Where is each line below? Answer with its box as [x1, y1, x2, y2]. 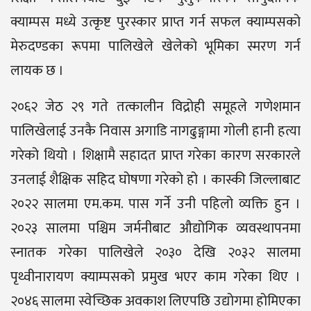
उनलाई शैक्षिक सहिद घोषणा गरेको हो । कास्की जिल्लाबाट [10, 167, 301, 192]
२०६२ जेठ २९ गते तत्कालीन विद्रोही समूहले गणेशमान [10, 94, 301, 119]
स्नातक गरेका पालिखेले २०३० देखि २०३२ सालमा [10, 240, 301, 264]
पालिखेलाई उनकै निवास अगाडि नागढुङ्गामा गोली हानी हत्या [10, 119, 301, 143]
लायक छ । [10, 58, 64, 83]
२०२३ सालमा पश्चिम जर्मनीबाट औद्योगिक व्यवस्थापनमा [10, 216, 301, 240]
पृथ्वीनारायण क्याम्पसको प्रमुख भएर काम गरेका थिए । [10, 264, 301, 289]
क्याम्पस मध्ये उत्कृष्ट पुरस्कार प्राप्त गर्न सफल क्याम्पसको [10, 10, 301, 34]
